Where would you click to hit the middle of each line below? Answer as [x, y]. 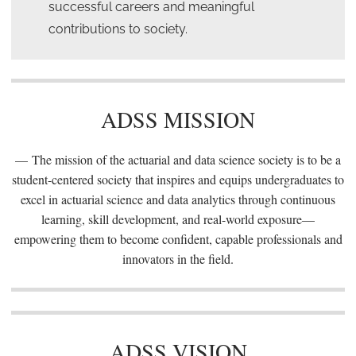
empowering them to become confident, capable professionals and [178, 239]
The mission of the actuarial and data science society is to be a [186, 159]
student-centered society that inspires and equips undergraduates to [178, 179]
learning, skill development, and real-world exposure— [178, 219]
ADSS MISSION [178, 119]
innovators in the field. [178, 259]
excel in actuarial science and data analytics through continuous [178, 199]
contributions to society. [118, 29]
